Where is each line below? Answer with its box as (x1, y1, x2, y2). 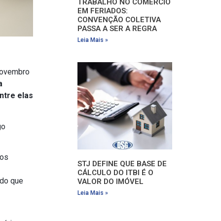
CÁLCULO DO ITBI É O (77, 168, 154, 177)
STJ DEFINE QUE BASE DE (77, 159, 167, 168)
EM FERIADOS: (77, 6, 128, 16)
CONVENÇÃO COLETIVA (77, 15, 161, 25)
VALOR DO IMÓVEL (77, 177, 146, 186)
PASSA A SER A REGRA (77, 24, 157, 34)
